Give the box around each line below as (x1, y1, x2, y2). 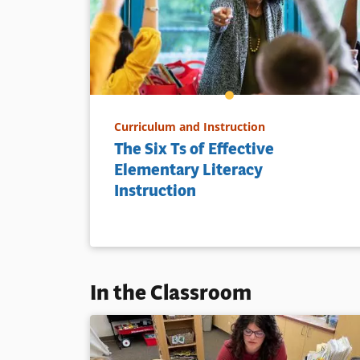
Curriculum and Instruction (114, 118, 265, 134)
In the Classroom (90, 278, 252, 307)
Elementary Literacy (114, 158, 263, 181)
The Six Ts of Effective (114, 137, 274, 160)
